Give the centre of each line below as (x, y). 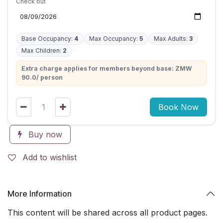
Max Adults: (171, 39)
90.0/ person (42, 78)
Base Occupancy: (48, 39)
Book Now (178, 107)
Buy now (44, 135)
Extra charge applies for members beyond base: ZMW (107, 69)
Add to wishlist (50, 158)
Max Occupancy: (114, 39)
